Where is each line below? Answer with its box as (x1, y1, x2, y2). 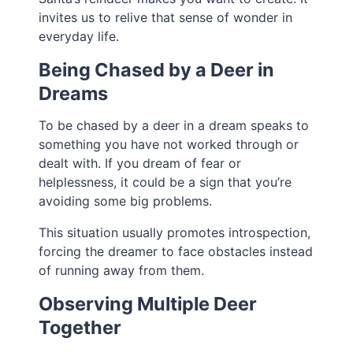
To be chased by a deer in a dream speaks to (39, 117, 310, 134)
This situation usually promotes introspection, (39, 225, 311, 241)
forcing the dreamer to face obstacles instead (39, 243, 314, 260)
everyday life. (39, 28, 120, 45)
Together (39, 316, 122, 340)
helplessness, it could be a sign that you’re (39, 174, 292, 191)
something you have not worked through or (39, 136, 299, 153)
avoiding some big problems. (39, 193, 213, 210)
